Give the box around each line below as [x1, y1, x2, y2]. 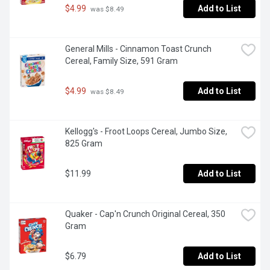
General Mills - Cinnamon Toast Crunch [65, 44, 212, 54]
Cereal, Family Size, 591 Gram [65, 56, 178, 66]
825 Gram [65, 139, 102, 149]
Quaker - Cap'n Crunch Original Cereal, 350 [65, 209, 225, 219]
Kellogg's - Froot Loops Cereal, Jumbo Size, [65, 127, 227, 137]
